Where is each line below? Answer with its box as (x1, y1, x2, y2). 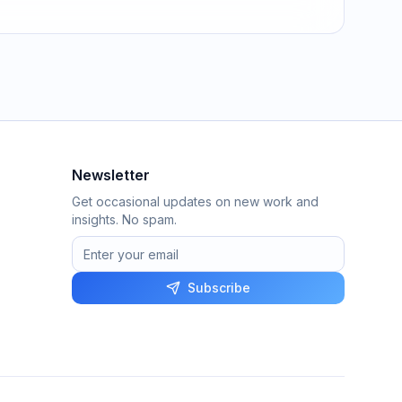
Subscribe (188, 280, 250, 295)
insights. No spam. (72, 212, 177, 227)
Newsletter (72, 166, 150, 184)
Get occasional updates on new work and (72, 194, 319, 209)
